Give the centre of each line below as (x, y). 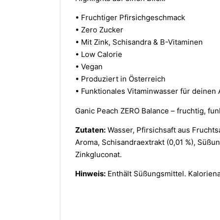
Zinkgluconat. (98, 155)
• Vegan (89, 67)
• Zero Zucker (99, 30)
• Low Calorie (99, 55)
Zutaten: (90, 130)
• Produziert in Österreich (120, 79)
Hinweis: (90, 174)
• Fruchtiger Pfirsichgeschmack (130, 18)
